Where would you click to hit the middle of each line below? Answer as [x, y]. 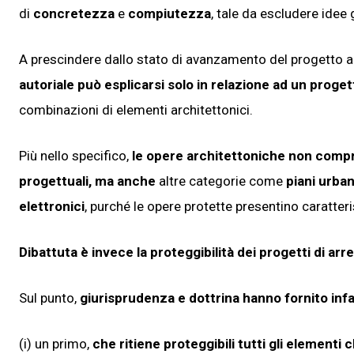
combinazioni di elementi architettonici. [136, 109]
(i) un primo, [56, 343]
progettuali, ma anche [87, 181]
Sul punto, [49, 298]
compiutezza [169, 13]
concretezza [74, 13]
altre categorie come [221, 181]
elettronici [52, 206]
